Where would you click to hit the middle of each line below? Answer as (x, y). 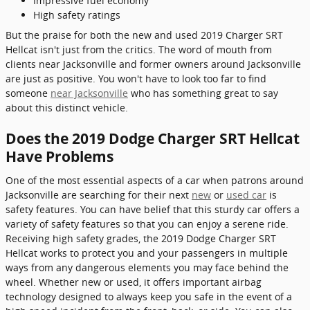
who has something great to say (203, 93)
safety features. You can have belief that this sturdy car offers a (153, 209)
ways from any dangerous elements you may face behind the (147, 267)
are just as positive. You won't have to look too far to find (136, 79)
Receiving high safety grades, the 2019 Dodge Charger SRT (141, 238)
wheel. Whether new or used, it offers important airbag (134, 282)
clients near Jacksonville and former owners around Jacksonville (153, 64)
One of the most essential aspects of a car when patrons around (155, 180)
